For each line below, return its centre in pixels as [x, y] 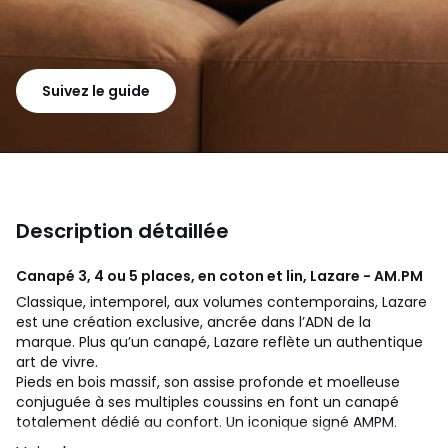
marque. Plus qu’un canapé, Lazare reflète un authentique [219, 341]
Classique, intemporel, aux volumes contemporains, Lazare [221, 301]
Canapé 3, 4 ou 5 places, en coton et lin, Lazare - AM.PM [219, 275]
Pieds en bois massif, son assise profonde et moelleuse [208, 381]
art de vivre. [57, 361]
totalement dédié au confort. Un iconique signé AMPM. [206, 421]
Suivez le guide [96, 90]
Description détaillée [122, 230]
